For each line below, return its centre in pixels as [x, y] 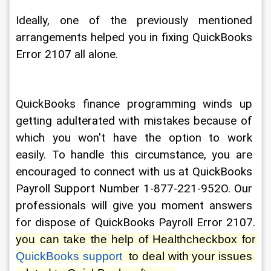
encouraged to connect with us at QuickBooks [135, 172]
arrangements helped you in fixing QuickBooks [135, 38]
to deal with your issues [189, 256]
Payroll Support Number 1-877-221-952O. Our [135, 189]
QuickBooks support [69, 256]
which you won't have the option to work [135, 138]
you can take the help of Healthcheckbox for [137, 239]
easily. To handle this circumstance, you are [135, 155]
